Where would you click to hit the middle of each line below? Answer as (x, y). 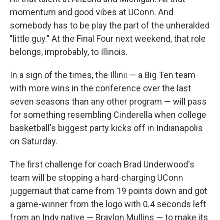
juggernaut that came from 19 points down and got (109, 191)
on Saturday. (34, 141)
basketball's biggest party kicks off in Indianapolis (106, 128)
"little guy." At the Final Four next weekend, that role (108, 39)
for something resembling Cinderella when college (108, 115)
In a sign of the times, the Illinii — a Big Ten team (103, 75)
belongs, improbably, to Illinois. (69, 52)
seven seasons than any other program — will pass (108, 101)
